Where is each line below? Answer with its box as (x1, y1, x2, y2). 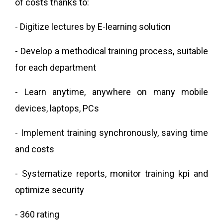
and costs (15, 144, 54, 155)
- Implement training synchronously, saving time (15, 127, 208, 138)
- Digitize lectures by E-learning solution (15, 21, 171, 32)
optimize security (15, 185, 84, 196)
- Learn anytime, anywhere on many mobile (15, 87, 208, 98)
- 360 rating (15, 209, 59, 220)
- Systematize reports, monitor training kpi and (15, 168, 208, 179)
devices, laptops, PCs (15, 103, 99, 114)
